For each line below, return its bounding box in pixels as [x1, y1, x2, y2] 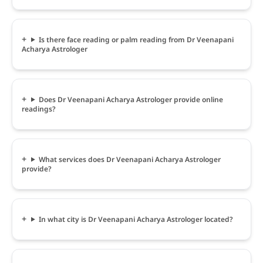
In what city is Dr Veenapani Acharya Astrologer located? [38, 214, 233, 224]
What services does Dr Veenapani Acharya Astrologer [38, 154, 221, 164]
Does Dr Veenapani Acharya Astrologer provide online [38, 94, 223, 104]
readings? [22, 103, 56, 114]
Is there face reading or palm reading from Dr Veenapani [38, 34, 234, 45]
